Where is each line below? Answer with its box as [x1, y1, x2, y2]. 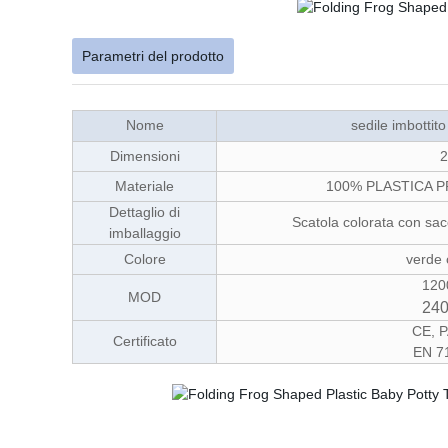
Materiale [115, 178, 174, 194]
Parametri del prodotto [82, 48, 224, 64]
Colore [123, 251, 166, 267]
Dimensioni [109, 148, 180, 164]
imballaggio [108, 225, 181, 241]
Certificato [112, 333, 177, 349]
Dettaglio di [109, 204, 180, 220]
